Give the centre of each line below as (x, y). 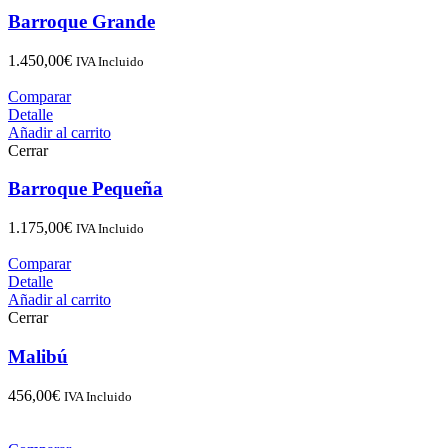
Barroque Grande (81, 21)
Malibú (38, 356)
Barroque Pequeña (85, 189)
